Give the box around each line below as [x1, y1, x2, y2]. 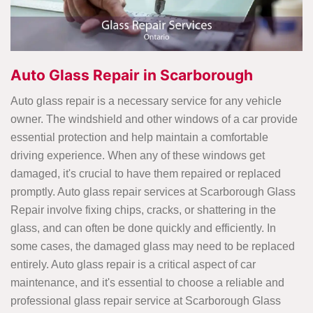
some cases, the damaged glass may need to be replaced [10, 240, 295, 252]
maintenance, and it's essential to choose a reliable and [10, 276, 284, 289]
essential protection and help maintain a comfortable [10, 131, 268, 143]
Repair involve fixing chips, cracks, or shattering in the [10, 203, 276, 216]
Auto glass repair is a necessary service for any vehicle [10, 94, 282, 107]
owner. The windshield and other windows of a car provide [10, 112, 298, 125]
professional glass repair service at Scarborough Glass [10, 294, 281, 307]
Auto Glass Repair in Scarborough [10, 66, 253, 84]
